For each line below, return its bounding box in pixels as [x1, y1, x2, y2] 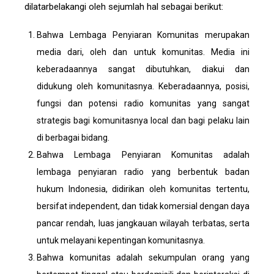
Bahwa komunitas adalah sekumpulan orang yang [37, 253, 250, 263]
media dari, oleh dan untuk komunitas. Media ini [37, 47, 250, 57]
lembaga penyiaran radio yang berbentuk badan [37, 167, 250, 177]
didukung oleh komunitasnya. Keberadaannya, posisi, [37, 81, 250, 92]
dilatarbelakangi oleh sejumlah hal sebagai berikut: [24, 1, 223, 13]
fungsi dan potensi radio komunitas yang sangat [37, 98, 250, 109]
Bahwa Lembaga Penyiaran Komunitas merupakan [37, 30, 250, 40]
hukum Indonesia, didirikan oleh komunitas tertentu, [37, 184, 250, 194]
